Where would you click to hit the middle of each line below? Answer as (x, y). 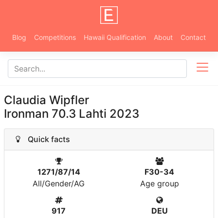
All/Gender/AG (59, 183)
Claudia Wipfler (46, 100)
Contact (193, 37)
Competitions (55, 37)
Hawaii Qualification (115, 37)
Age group (159, 183)
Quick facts (46, 139)
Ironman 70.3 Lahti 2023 (72, 114)
